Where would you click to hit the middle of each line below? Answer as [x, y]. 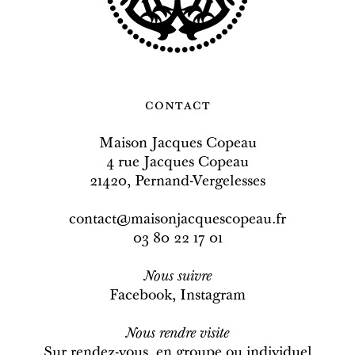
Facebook [141, 297]
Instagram [213, 297]
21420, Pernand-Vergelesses [177, 183]
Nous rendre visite [177, 335]
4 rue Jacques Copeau [177, 164]
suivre [194, 278]
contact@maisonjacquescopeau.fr [177, 221]
